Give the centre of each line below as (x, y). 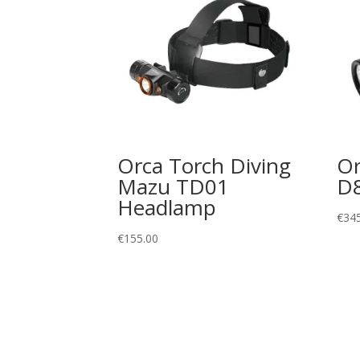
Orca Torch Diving (204, 166)
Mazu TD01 (173, 187)
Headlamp (167, 208)
